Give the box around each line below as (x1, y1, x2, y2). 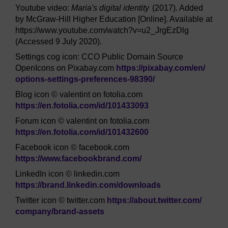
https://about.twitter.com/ (107, 195, 202, 205)
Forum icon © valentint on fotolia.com (15, 116, 149, 125)
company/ (15, 207, 53, 216)
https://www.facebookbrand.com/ (15, 154, 141, 163)
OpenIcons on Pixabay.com (15, 63, 116, 72)
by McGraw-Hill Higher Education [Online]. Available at (15, 14, 212, 23)
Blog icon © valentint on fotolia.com (15, 90, 142, 99)
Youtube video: (15, 3, 71, 12)
